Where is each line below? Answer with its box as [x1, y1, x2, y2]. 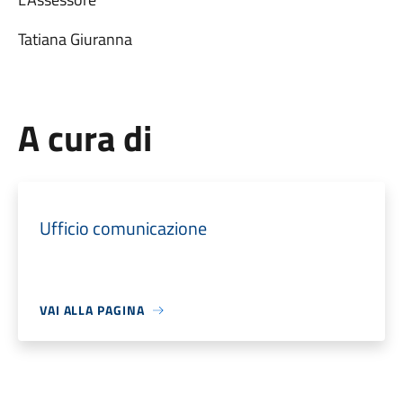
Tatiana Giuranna [17, 27, 132, 51]
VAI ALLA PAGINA [39, 300, 145, 319]
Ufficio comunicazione [39, 214, 207, 242]
